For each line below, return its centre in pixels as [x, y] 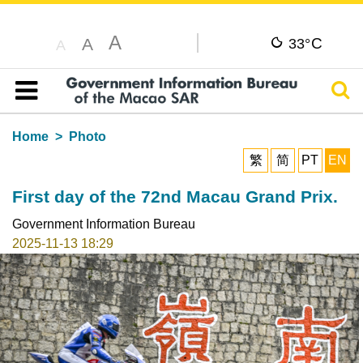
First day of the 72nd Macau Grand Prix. [175, 196]
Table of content [68, 109]
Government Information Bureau [103, 224]
